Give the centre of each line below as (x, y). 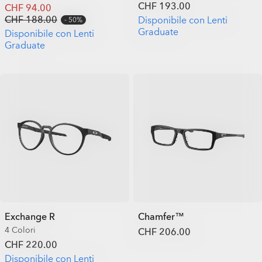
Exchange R (30, 217)
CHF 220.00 (31, 245)
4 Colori (20, 230)
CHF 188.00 (31, 20)
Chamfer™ (161, 217)
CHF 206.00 (164, 232)
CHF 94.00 (28, 8)
